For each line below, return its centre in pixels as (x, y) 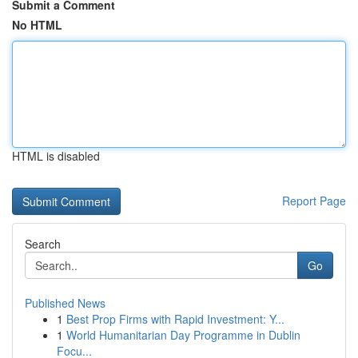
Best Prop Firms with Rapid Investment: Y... (175, 319)
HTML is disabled (56, 156)
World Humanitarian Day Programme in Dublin (183, 335)
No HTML (37, 25)
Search (43, 244)
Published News (65, 303)
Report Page (314, 201)
